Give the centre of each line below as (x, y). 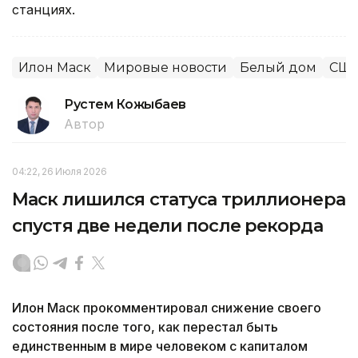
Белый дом (278, 67)
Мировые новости (165, 67)
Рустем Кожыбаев (125, 104)
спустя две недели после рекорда (167, 225)
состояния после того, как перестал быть (145, 326)
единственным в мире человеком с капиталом (160, 346)
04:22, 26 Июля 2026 (60, 171)
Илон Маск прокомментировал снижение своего (167, 307)
